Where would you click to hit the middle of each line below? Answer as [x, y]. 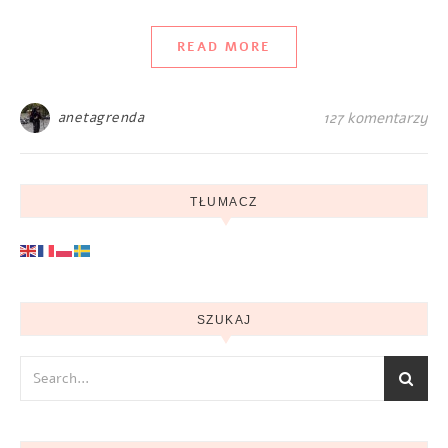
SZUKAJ [224, 320]
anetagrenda [100, 117]
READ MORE [224, 47]
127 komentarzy [375, 118]
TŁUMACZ [224, 202]
